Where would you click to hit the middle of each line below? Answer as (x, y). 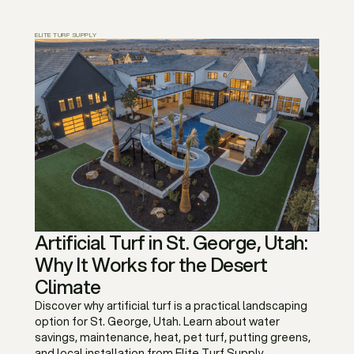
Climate (68, 286)
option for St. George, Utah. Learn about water (157, 321)
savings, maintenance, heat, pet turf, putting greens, (173, 337)
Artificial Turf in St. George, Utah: (171, 242)
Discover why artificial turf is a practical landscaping (171, 305)
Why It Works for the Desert (151, 264)
